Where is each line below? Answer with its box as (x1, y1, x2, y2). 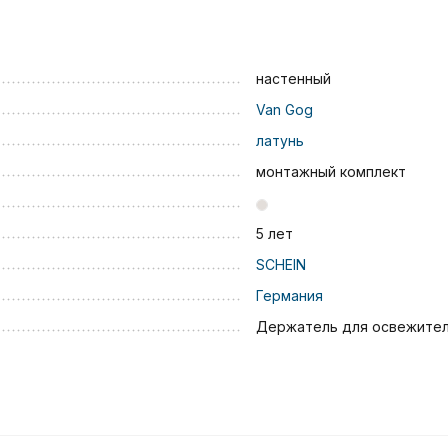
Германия (255, 287, 323, 304)
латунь (255, 132, 304, 149)
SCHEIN (255, 256, 306, 273)
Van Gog (255, 101, 313, 118)
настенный (255, 70, 331, 87)
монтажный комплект (255, 163, 406, 180)
